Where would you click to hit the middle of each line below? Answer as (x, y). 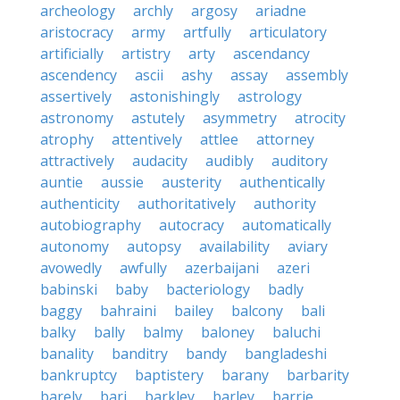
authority (285, 204)
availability (234, 246)
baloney (228, 332)
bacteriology (208, 289)
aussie (122, 182)
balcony (257, 311)
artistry (146, 54)
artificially (72, 54)
